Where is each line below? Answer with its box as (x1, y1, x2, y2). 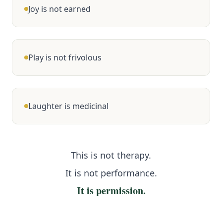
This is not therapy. (71, 149, 151, 162)
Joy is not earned (28, 3, 91, 15)
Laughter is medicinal (28, 101, 109, 112)
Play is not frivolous (28, 52, 102, 63)
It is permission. (76, 183, 146, 198)
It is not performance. (65, 167, 157, 179)
